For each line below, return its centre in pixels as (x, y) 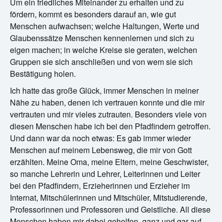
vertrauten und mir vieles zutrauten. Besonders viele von (108, 114)
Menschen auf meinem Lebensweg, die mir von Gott (101, 150)
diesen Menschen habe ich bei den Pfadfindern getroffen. (110, 126)
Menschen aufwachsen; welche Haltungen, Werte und (105, 26)
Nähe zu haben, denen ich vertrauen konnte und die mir (107, 102)
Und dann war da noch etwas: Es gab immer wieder (100, 138)
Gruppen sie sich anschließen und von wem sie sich (101, 61)
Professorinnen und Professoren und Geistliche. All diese (110, 209)
